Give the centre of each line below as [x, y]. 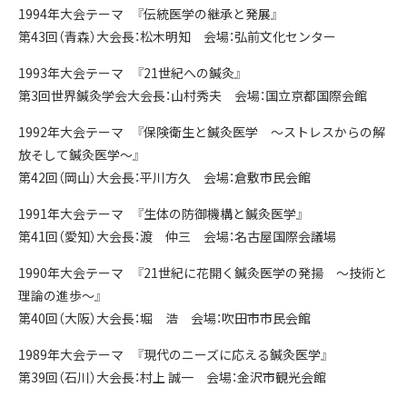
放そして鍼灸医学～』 [79, 154]
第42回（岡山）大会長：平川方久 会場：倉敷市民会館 [164, 177]
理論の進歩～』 [60, 295]
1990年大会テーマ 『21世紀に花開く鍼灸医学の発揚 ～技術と [203, 273]
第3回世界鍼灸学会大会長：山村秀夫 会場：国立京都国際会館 [193, 95]
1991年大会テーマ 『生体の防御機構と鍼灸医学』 [161, 213]
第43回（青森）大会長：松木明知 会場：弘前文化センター [184, 36]
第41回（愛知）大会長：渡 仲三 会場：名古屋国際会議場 [177, 236]
